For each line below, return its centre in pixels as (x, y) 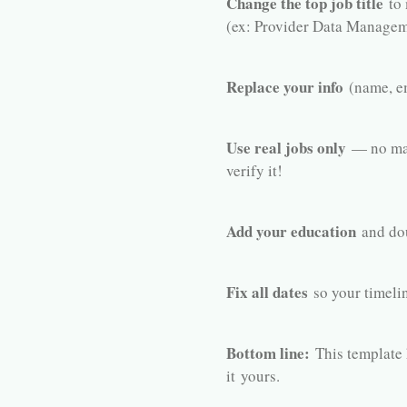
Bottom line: (268, 353)
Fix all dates (267, 293)
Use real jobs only (286, 148)
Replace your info (285, 87)
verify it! (254, 171)
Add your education (291, 232)
